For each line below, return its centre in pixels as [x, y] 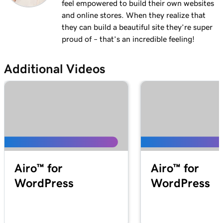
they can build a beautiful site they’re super [137, 27]
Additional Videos [55, 69]
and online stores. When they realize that [134, 15]
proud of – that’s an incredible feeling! [128, 39]
